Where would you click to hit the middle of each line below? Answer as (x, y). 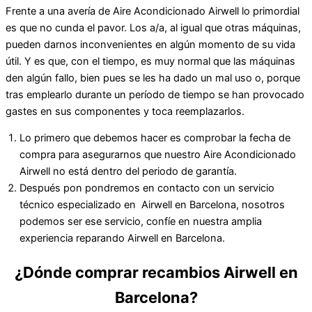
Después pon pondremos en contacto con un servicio (147, 188)
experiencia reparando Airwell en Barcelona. (122, 239)
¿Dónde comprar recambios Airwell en (156, 272)
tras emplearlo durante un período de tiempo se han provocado (155, 94)
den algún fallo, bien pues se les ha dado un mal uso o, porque (153, 78)
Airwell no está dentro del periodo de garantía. (128, 172)
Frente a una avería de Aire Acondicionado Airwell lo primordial (153, 11)
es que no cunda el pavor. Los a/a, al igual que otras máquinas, (153, 28)
